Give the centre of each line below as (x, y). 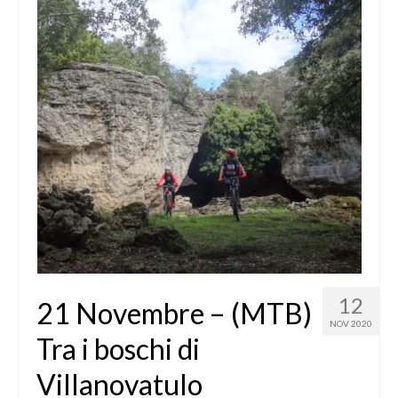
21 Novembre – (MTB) (174, 313)
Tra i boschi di (118, 349)
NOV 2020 (351, 323)
